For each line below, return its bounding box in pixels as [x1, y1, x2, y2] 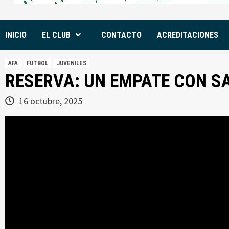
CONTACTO [101, 30, 142, 40]
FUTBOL [27, 60, 48, 67]
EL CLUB [42, 30, 71, 40]
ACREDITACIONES [157, 30, 218, 40]
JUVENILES [57, 60, 86, 67]
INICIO [5, 30, 27, 40]
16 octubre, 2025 [17, 95, 82, 107]
